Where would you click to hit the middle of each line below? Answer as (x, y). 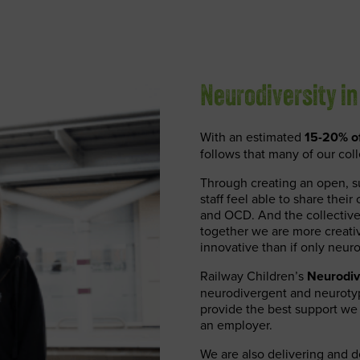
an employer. (236, 325)
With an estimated (252, 137)
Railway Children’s (253, 276)
